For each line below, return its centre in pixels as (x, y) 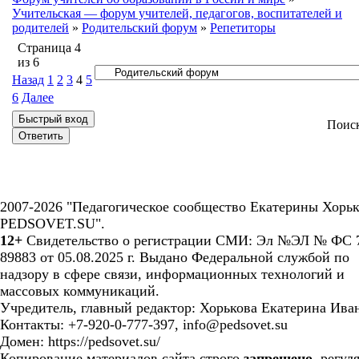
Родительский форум (139, 28)
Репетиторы (243, 28)
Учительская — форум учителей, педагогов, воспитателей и (177, 13)
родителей (40, 28)
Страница (46, 48)
